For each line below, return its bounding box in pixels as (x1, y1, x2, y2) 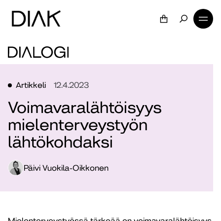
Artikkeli (16, 80, 46, 90)
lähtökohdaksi (8, 133, 113, 151)
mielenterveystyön (8, 116, 147, 134)
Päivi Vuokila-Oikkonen (24, 163, 109, 173)
